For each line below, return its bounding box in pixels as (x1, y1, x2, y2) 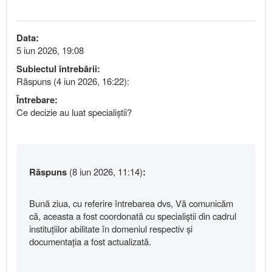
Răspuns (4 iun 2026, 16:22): (16, 75, 129, 88)
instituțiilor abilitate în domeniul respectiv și (29, 222, 192, 236)
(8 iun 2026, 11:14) (69, 165, 143, 178)
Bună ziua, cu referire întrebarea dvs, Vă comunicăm (29, 197, 233, 210)
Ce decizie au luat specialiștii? (16, 106, 132, 119)
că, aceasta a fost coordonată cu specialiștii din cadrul (29, 209, 236, 223)
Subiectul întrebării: (16, 62, 100, 76)
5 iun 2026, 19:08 (16, 44, 84, 57)
